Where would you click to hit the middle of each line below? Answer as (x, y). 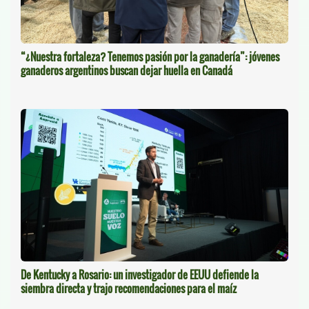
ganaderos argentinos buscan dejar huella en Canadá (127, 70)
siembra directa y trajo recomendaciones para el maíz (129, 288)
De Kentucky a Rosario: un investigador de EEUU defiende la (140, 274)
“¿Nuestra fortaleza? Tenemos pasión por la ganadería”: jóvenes (150, 56)
